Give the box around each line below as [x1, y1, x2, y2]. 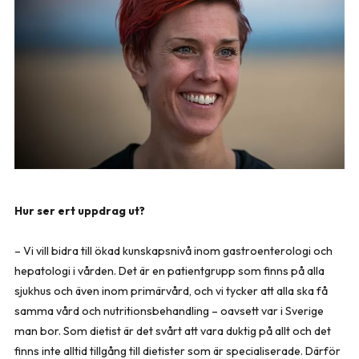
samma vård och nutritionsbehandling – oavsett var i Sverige [14, 303, 324, 318]
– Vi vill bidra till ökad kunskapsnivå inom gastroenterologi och [14, 243, 333, 258]
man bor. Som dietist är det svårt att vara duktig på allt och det [14, 323, 331, 338]
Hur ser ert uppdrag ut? [14, 203, 145, 218]
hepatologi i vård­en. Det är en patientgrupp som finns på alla [14, 263, 325, 278]
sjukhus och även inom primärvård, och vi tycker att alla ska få [14, 283, 328, 298]
